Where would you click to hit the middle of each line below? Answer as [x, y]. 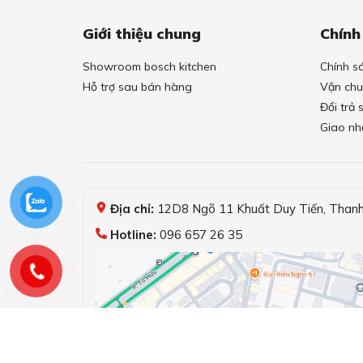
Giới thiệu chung [142, 34]
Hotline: [133, 235]
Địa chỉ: [132, 209]
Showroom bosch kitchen [149, 67]
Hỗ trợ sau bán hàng [137, 87]
